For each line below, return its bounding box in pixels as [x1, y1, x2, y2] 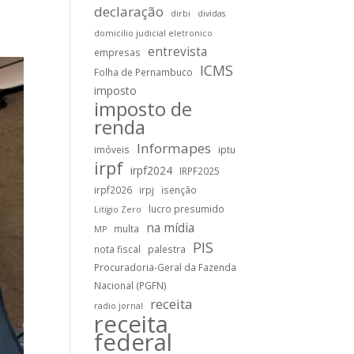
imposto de [94, 96, 193, 122]
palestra [148, 243, 186, 255]
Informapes [137, 139, 212, 157]
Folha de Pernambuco [94, 66, 194, 78]
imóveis [94, 143, 130, 156]
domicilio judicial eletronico [94, 28, 213, 39]
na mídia [146, 220, 195, 236]
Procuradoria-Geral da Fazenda [94, 261, 237, 273]
